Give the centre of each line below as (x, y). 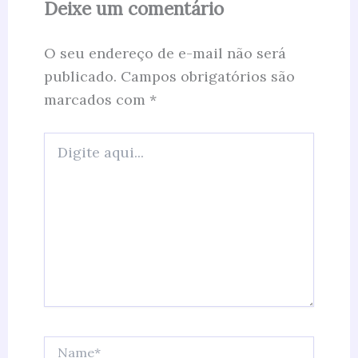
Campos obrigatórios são (207, 76)
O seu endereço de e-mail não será (165, 53)
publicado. (80, 76)
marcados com (96, 99)
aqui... (57, 155)
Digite (60, 139)
